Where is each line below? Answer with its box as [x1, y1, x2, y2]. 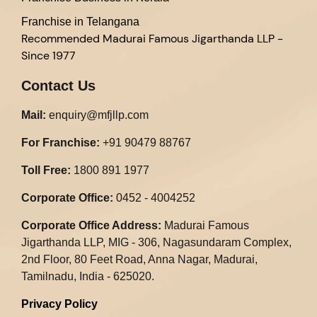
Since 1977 [21, 48, 76, 64]
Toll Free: [21, 164, 71, 177]
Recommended [21, 31, 100, 47]
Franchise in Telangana [21, 16, 139, 28]
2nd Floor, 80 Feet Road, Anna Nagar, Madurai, [21, 253, 258, 266]
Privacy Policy [21, 298, 98, 311]
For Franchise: [21, 137, 100, 149]
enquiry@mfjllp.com [49, 109, 149, 122]
